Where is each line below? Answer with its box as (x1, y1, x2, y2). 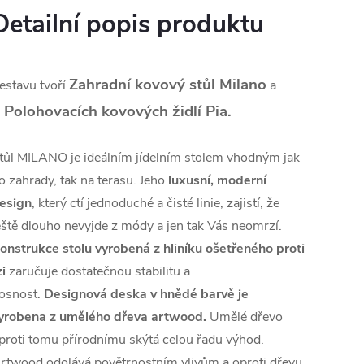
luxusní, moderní (168, 171, 266, 189)
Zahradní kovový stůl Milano (69, 74, 266, 95)
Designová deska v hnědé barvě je (44, 285, 249, 303)
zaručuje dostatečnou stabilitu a (6, 262, 190, 280)
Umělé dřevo (206, 308, 283, 326)
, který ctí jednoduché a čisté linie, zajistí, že (32, 194, 279, 212)
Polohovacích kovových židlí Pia (4, 101, 227, 122)
